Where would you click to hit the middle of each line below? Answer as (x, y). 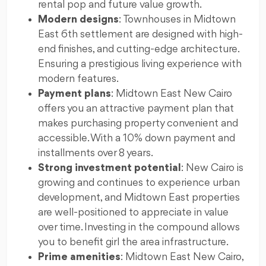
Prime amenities (79, 257)
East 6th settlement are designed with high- (140, 34)
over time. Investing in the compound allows (139, 227)
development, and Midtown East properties (139, 197)
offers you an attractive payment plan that (136, 108)
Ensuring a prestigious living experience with (140, 64)
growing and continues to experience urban (139, 183)
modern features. (78, 79)
